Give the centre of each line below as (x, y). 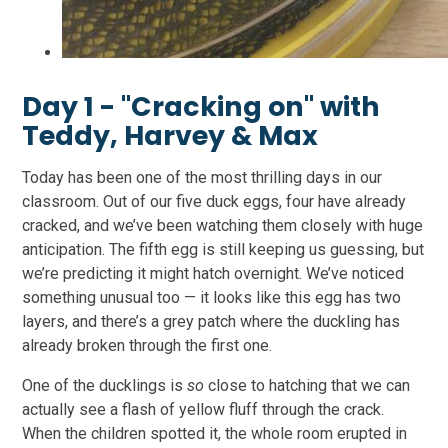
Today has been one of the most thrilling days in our (202, 178)
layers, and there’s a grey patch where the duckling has (211, 322)
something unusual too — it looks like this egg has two (212, 298)
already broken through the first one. (147, 346)
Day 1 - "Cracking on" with (201, 107)
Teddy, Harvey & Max (170, 136)
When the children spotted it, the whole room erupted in (215, 434)
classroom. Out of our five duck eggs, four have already (214, 202)
